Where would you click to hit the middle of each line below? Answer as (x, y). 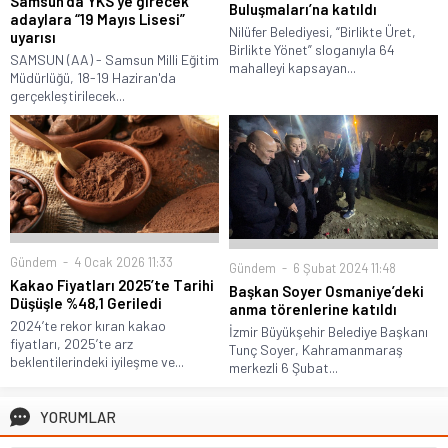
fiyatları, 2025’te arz (71, 343)
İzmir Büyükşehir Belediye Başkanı (328, 331)
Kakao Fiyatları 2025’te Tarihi (112, 284)
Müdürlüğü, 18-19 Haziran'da (93, 78)
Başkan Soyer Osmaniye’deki (326, 290)
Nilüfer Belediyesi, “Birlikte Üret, (322, 31)
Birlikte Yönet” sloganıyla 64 (312, 49)
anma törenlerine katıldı (313, 308)
